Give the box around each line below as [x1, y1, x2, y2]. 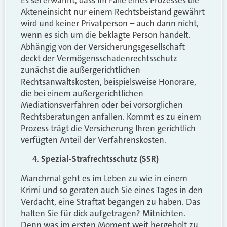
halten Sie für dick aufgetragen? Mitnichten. [21, 207, 185, 219]
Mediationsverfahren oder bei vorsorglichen [21, 99, 183, 110]
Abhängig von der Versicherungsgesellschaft [21, 41, 185, 52]
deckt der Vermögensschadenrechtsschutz [21, 52, 177, 64]
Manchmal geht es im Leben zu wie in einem [21, 172, 187, 184]
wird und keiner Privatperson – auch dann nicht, [21, 17, 199, 29]
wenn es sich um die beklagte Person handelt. [21, 29, 191, 41]
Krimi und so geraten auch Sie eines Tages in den [21, 184, 203, 196]
